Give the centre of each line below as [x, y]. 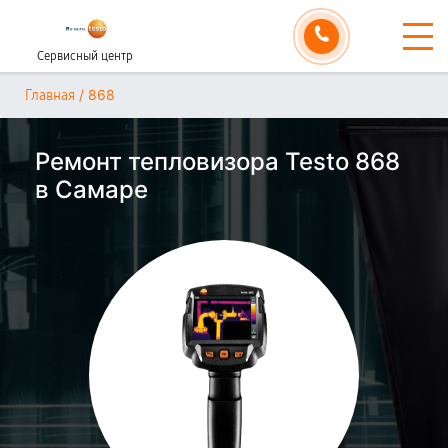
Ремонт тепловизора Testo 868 [217, 161]
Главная [50, 95]
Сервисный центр [85, 56]
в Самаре [91, 189]
